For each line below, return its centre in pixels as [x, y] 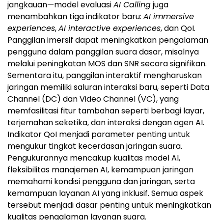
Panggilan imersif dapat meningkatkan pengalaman [108, 40]
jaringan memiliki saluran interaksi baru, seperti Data [108, 87]
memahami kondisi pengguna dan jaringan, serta [101, 181]
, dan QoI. [178, 28]
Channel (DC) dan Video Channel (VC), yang [93, 99]
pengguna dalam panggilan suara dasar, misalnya [103, 52]
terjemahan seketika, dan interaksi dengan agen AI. [106, 122]
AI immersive [169, 16]
